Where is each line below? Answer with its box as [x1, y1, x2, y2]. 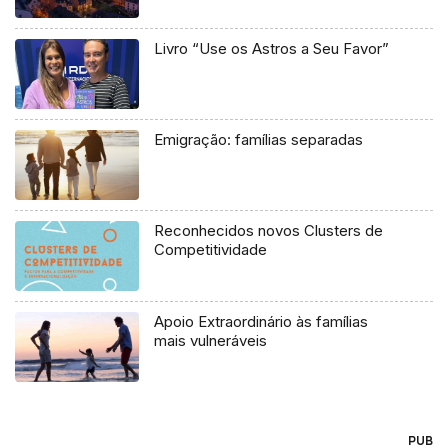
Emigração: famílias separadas [154, 130, 364, 150]
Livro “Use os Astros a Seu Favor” [154, 39, 390, 59]
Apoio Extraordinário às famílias [154, 312, 369, 332]
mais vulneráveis [154, 331, 268, 351]
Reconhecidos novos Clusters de [154, 221, 384, 241]
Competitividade [154, 240, 268, 260]
